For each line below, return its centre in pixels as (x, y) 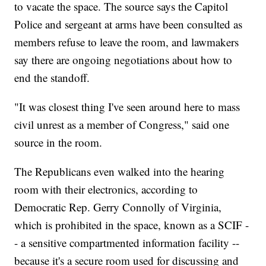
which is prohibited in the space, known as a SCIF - (132, 225)
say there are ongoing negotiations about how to (123, 60)
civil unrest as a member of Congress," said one (122, 125)
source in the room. (58, 142)
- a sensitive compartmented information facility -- (127, 243)
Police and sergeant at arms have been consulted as (129, 24)
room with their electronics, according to (106, 189)
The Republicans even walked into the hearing (120, 172)
